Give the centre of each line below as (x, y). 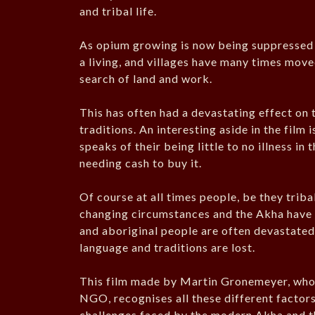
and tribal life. (118, 11)
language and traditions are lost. (168, 247)
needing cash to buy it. (141, 163)
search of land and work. (146, 79)
